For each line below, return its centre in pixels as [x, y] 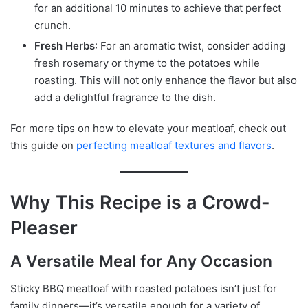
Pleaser [44, 228]
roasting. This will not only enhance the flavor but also [166, 80]
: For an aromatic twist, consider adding [190, 46]
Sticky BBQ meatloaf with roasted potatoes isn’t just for [144, 289]
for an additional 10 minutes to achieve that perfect [158, 8]
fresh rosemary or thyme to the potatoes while [147, 63]
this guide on [42, 146]
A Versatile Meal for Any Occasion [141, 261]
